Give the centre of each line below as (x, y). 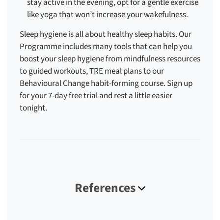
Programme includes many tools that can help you (106, 47)
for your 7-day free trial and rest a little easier (96, 96)
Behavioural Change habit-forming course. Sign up (106, 84)
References (106, 188)
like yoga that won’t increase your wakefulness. (108, 15)
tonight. (33, 108)
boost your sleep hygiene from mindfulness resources (110, 59)
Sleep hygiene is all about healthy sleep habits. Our (106, 35)
